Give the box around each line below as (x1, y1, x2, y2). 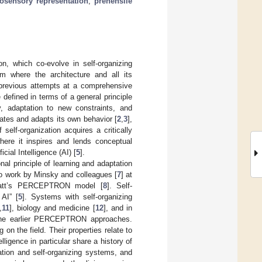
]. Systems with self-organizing (22, 192, 132, 201)
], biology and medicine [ (9, 203, 95, 212)
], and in (103, 203, 133, 212)
